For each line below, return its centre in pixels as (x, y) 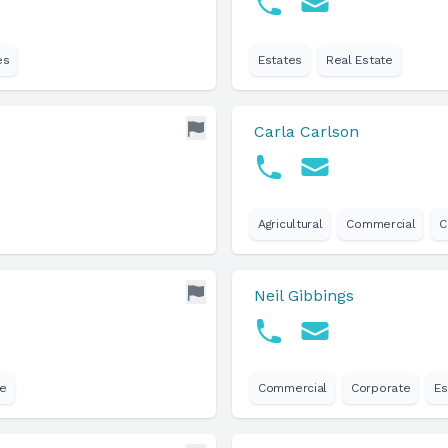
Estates (280, 60)
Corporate (381, 388)
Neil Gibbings (304, 295)
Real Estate (359, 60)
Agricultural (290, 224)
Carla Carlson (306, 131)
